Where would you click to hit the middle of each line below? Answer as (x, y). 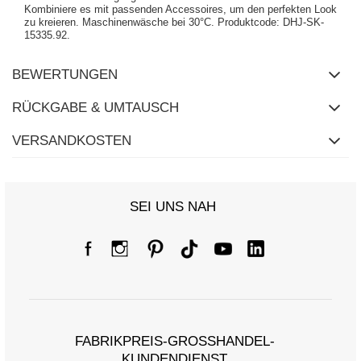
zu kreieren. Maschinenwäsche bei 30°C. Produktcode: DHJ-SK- (174, 23)
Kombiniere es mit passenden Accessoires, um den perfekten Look (180, 10)
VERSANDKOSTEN (72, 141)
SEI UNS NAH (172, 207)
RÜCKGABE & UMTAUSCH (95, 108)
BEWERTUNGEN (65, 75)
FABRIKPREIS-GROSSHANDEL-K (174, 342)
